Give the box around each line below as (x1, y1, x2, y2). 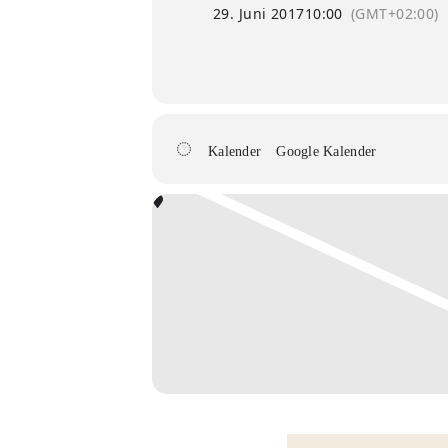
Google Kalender (276, 143, 377, 159)
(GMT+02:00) (350, 3, 439, 23)
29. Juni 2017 (213, 3, 305, 23)
